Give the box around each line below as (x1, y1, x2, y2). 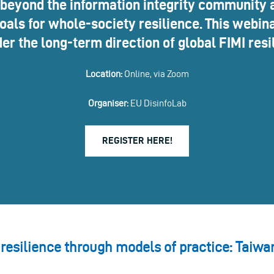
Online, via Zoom (122, 68, 189, 79)
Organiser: (87, 97, 128, 108)
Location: (85, 68, 122, 79)
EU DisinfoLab (128, 97, 187, 108)
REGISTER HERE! (102, 135, 172, 146)
